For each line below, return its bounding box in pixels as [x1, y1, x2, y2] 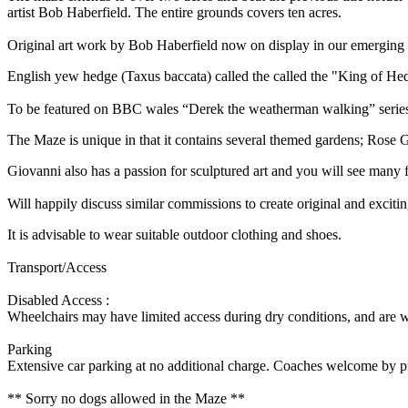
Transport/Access [7, 259, 107, 275]
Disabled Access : [7, 291, 109, 308]
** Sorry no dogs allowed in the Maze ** [7, 390, 245, 406]
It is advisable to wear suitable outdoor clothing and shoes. [7, 226, 342, 242]
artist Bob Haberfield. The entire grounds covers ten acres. [7, 4, 342, 20]
